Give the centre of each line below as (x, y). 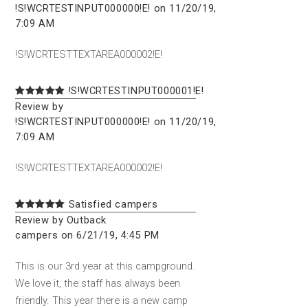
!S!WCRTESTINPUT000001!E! (134, 90)
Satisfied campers (111, 205)
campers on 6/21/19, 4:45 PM (87, 235)
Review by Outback (61, 220)
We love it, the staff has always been (98, 284)
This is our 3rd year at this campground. (105, 266)
